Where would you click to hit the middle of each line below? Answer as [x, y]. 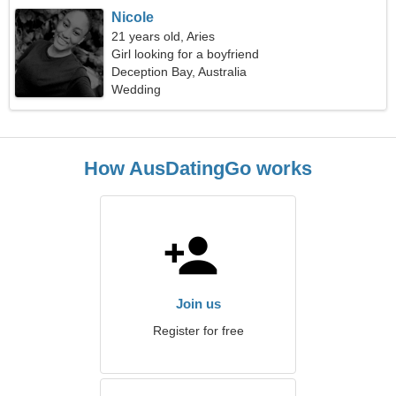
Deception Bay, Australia [179, 72]
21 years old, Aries [164, 36]
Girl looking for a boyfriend [186, 54]
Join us [198, 304]
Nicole [133, 17]
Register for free [198, 331]
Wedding [137, 89]
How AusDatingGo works [198, 168]
